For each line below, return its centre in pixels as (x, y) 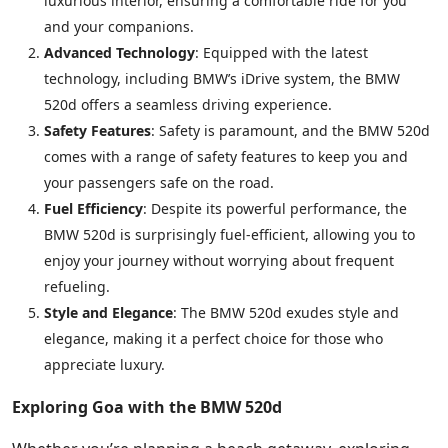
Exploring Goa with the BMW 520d (147, 407)
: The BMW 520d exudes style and (286, 312)
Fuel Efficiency (93, 208)
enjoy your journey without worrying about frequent (219, 260)
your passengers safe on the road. (159, 182)
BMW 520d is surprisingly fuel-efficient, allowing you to (229, 234)
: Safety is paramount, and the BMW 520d (290, 130)
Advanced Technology (119, 52)
